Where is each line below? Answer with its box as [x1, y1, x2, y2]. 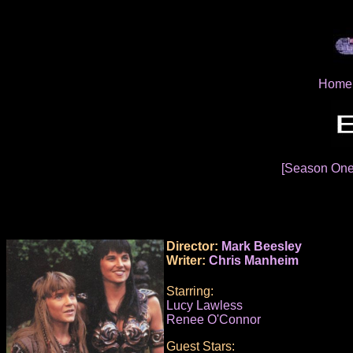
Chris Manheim [209, 253, 299, 267]
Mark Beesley [221, 239, 302, 253]
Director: [166, 239, 221, 253]
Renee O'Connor [166, 313, 261, 327]
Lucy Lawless [166, 299, 243, 313]
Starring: [166, 284, 214, 299]
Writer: [166, 253, 209, 267]
